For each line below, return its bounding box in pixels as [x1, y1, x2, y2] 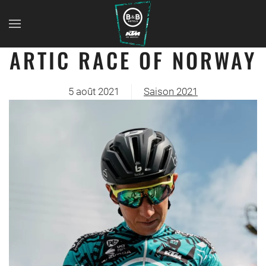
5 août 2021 [68, 85, 119, 98]
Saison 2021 [144, 85, 198, 98]
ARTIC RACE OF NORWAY [9, 44, 256, 75]
